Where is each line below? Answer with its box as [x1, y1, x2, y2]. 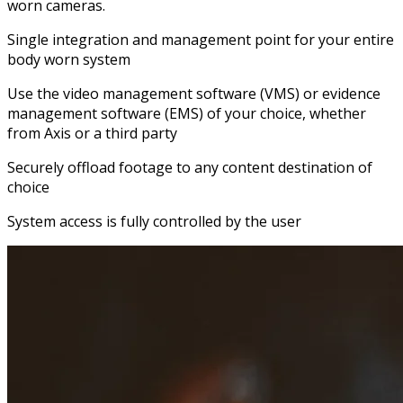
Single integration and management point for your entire [7, 30, 394, 50]
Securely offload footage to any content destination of [7, 157, 372, 178]
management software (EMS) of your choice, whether [7, 103, 366, 124]
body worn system [7, 49, 130, 70]
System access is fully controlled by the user [7, 211, 301, 232]
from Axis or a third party [7, 123, 177, 144]
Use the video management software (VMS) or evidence [7, 84, 381, 104]
